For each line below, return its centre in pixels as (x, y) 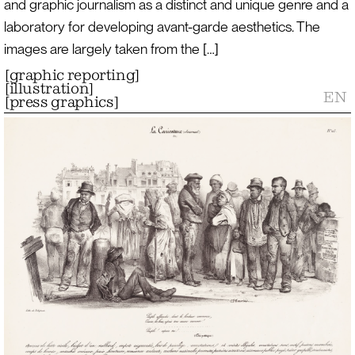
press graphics (61, 102)
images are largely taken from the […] (111, 49)
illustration (49, 89)
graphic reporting (72, 75)
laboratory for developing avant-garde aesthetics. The (162, 27)
